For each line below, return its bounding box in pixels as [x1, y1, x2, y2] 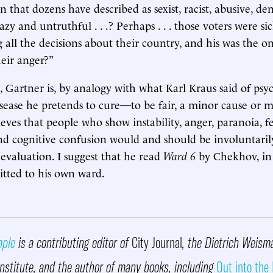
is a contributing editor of [15, 233, 132, 252]
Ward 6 [163, 147, 196, 163]
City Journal [132, 233, 182, 252]
